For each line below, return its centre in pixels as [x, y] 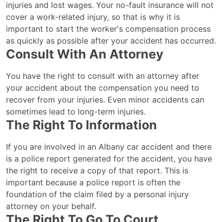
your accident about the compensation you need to [103, 88]
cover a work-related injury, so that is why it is [93, 17]
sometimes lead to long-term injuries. [76, 111]
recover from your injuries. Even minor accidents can [105, 100]
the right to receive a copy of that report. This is [97, 170]
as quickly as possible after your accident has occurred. [111, 41]
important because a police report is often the [93, 182]
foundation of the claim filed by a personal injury [97, 194]
